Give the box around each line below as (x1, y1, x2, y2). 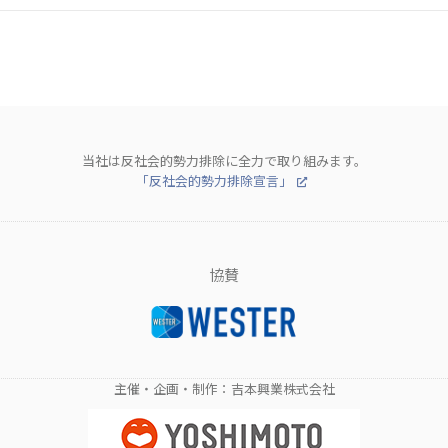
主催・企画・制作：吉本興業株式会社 (113, 378, 335, 398)
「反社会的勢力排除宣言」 (136, 171, 292, 191)
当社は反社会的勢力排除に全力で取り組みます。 (81, 151, 367, 171)
